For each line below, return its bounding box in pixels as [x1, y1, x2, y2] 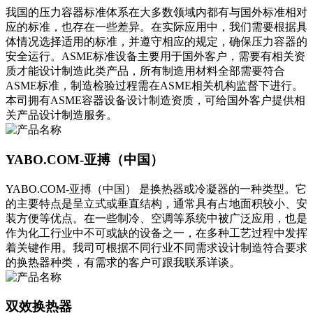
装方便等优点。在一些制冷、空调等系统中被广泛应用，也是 [6, 212, 307, 224]
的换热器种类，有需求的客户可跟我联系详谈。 [6, 256, 240, 268]
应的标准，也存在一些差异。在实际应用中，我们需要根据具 [6, 21, 307, 34]
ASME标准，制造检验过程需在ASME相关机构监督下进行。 [6, 80, 303, 92]
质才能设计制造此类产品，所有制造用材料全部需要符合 [6, 65, 285, 78]
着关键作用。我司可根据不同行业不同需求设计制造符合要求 [6, 241, 307, 254]
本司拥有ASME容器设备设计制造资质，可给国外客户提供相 [6, 94, 305, 107]
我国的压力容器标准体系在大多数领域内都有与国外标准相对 [6, 6, 307, 19]
